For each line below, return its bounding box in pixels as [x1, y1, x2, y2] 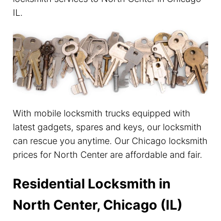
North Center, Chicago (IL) [12, 196, 183, 213]
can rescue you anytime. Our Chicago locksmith [12, 136, 208, 147]
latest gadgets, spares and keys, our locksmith [12, 122, 202, 133]
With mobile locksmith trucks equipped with [12, 108, 190, 119]
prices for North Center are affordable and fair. [12, 149, 202, 160]
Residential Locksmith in [12, 175, 171, 192]
